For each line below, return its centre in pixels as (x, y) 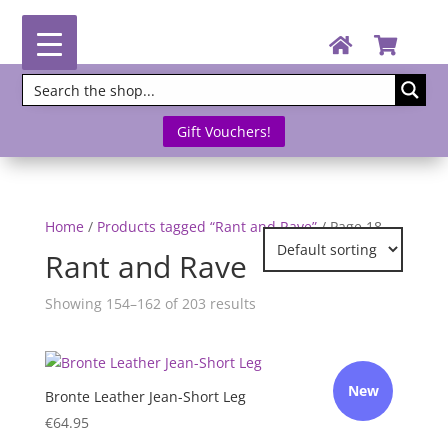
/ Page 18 (349, 227)
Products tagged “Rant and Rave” (206, 227)
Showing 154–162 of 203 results (150, 304)
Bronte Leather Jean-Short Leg (145, 397)
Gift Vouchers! (224, 132)
